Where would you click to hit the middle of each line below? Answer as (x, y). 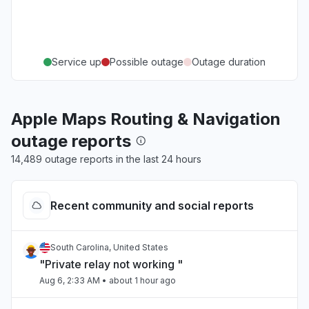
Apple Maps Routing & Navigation (146, 119)
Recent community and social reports (152, 206)
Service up (77, 62)
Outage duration (229, 62)
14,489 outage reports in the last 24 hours (106, 159)
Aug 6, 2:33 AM (70, 280)
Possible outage (147, 62)
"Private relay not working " (111, 264)
